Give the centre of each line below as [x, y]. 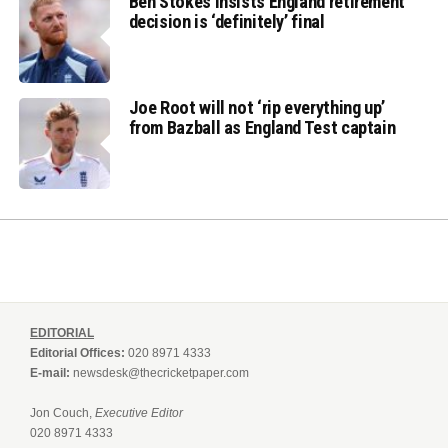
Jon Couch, [62, 413]
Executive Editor [139, 413]
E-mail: [50, 373]
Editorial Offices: [77, 353]
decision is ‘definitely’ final [226, 21]
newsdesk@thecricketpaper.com [161, 373]
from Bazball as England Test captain [262, 127]
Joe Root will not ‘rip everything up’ [256, 107]
